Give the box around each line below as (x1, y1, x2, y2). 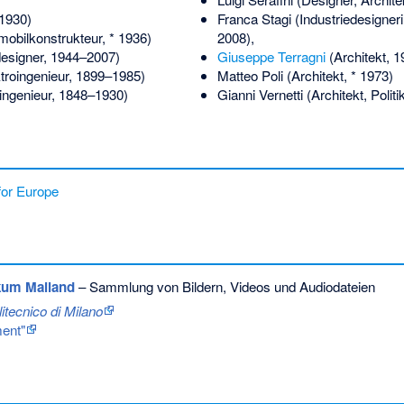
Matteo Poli (216, 66, 283, 86)
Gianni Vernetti (216, 85, 303, 105)
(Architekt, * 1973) (282, 66, 393, 86)
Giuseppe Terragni (216, 47, 326, 67)
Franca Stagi (216, 9, 291, 29)
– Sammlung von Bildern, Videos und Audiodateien (74, 277, 375, 297)
